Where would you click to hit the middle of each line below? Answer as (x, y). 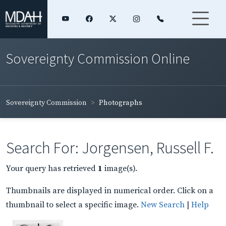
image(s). (120, 168)
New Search (163, 205)
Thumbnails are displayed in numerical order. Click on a (110, 190)
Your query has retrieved (52, 168)
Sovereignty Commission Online (98, 58)
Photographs (121, 103)
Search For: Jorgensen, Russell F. (110, 148)
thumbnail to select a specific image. (73, 205)
